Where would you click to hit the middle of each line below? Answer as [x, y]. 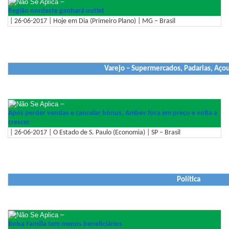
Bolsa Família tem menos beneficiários [65, 224]
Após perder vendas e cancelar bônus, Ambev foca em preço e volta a [113, 113]
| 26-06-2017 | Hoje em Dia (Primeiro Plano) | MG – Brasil [92, 21]
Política [188, 180]
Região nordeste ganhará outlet [56, 11]
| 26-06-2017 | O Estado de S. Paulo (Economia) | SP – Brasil [94, 132]
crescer [19, 122]
